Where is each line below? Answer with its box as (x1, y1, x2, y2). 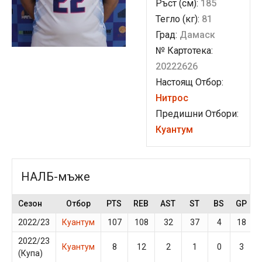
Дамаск (180, 29, 215, 40)
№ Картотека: (156, 45, 213, 56)
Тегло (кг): (156, 13, 202, 25)
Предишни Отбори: (156, 108, 239, 119)
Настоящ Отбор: (156, 77, 223, 88)
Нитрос (156, 92, 188, 104)
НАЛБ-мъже (21, 170, 90, 184)
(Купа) (18, 249, 43, 258)
